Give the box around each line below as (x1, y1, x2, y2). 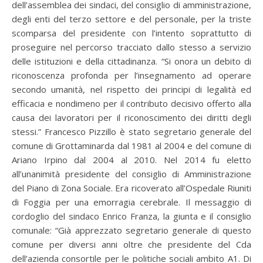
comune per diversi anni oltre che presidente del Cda (12, 238, 251, 250)
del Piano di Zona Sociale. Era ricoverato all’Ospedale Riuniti (12, 181, 251, 194)
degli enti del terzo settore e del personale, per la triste (12, 12, 251, 25)
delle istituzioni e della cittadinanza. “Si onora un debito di (12, 55, 251, 67)
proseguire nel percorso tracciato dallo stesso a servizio (12, 41, 251, 53)
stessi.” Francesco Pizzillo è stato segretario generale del (12, 125, 251, 137)
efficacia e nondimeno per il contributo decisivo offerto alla (12, 97, 251, 109)
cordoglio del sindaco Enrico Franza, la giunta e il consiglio (12, 210, 251, 222)
